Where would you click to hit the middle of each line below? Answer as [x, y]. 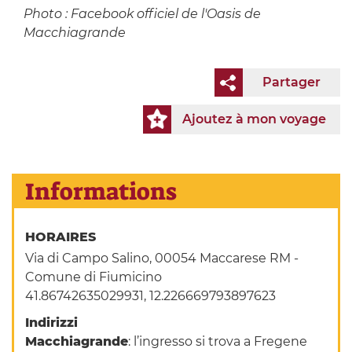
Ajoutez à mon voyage [254, 119]
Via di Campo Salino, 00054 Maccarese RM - [162, 258]
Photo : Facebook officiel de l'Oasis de [142, 14]
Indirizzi [52, 323]
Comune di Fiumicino [94, 277]
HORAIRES [63, 237]
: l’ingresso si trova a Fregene [218, 342]
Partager [291, 82]
